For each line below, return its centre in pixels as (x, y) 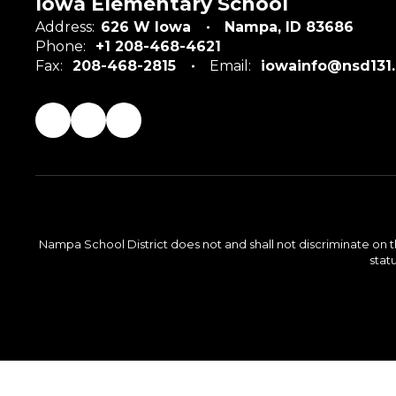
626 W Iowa (146, 27)
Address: (65, 27)
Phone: (61, 46)
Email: (230, 66)
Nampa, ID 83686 (289, 27)
